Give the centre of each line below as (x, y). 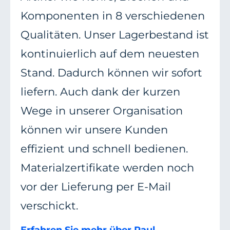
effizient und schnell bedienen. (104, 149)
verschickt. (49, 206)
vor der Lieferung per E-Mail (96, 187)
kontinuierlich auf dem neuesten (110, 54)
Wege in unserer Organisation (102, 111)
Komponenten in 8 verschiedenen (113, 16)
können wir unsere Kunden (94, 130)
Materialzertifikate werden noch (107, 168)
